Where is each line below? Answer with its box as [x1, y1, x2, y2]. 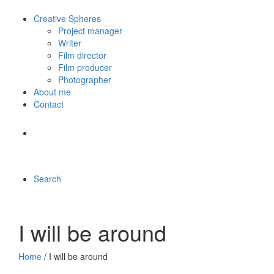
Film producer [58, 61, 112, 73]
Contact [34, 98, 64, 110]
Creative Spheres [34, 12, 101, 24]
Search [34, 172, 61, 185]
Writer [58, 37, 81, 49]
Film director [58, 49, 106, 61]
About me [34, 86, 71, 98]
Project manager [58, 24, 122, 37]
